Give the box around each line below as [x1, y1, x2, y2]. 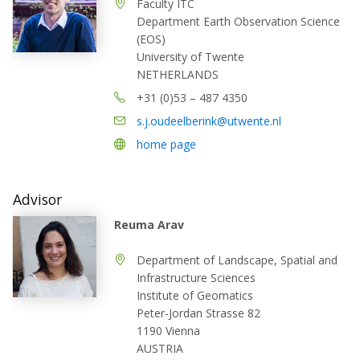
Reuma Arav [114, 216, 184, 232]
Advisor [13, 189, 62, 209]
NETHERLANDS [137, 66, 219, 82]
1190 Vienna [137, 322, 200, 338]
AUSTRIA [137, 340, 183, 356]
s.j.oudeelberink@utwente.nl [137, 112, 281, 129]
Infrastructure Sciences [137, 269, 256, 285]
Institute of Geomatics [137, 287, 253, 303]
